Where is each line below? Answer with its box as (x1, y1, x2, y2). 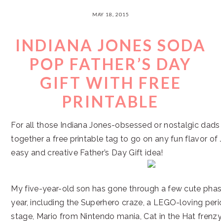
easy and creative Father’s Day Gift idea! (11, 148, 163, 157)
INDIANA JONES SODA (15, 36, 206, 55)
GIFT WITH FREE (39, 73, 182, 92)
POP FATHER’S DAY (30, 54, 191, 74)
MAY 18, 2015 (92, 11, 129, 17)
